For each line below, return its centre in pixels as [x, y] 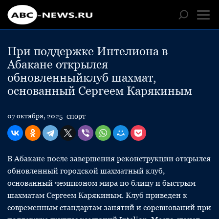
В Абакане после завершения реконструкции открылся [109, 159]
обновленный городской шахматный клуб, [86, 171]
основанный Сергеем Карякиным [100, 91]
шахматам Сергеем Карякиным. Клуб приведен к [97, 195]
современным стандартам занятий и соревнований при [109, 208]
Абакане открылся [58, 64]
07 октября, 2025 [35, 116]
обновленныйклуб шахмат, [82, 77]
